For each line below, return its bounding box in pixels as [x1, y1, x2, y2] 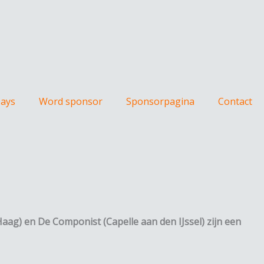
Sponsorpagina [126, 95, 194, 108]
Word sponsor [39, 95, 103, 108]
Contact [218, 95, 252, 108]
